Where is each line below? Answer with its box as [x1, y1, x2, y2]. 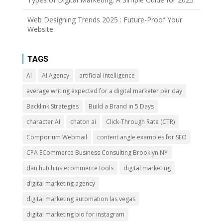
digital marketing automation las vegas [26, 194, 135, 203]
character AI [26, 117, 60, 126]
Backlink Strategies [26, 102, 79, 111]
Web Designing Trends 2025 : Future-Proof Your [27, 14, 182, 24]
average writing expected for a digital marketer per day [26, 86, 182, 95]
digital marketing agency [26, 179, 95, 188]
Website [27, 24, 53, 34]
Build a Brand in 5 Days [88, 102, 154, 111]
